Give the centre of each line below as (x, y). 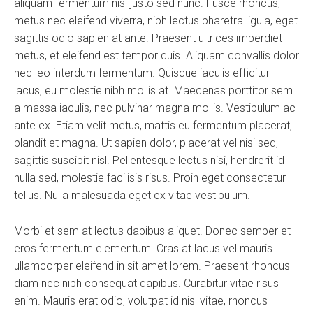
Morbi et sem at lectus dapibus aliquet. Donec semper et (152, 231)
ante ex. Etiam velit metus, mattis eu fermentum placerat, (153, 125)
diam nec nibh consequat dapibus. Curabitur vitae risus (146, 283)
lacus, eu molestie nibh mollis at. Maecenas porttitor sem (153, 90)
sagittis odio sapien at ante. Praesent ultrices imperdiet (148, 38)
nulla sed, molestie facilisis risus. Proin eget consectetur (150, 178)
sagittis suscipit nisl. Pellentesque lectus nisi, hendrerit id (149, 160)
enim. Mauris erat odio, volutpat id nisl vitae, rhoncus (141, 301)
